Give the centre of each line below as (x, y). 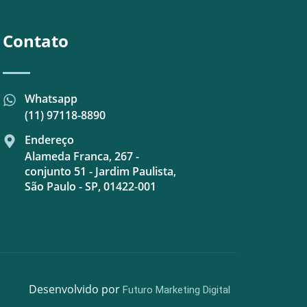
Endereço (49, 140)
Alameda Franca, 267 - (82, 157)
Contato (35, 41)
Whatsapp (51, 99)
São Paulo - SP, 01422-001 (90, 187)
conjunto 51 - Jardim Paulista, (100, 172)
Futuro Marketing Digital (176, 290)
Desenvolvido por (76, 290)
